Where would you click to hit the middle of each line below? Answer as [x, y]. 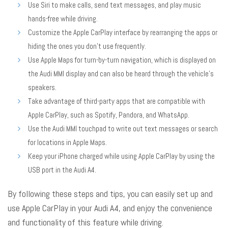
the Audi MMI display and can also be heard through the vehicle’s [121, 73]
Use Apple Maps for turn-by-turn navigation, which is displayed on [122, 60]
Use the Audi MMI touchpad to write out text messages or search [123, 128]
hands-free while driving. [63, 18]
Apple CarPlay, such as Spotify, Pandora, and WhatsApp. [109, 115]
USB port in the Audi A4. [62, 169]
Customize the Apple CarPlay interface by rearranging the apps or [123, 32]
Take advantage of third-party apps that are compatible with [117, 101]
